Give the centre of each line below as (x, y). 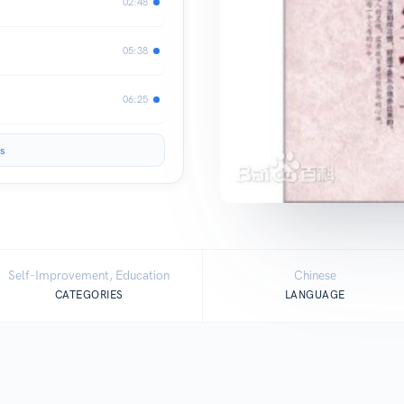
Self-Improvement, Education (89, 275)
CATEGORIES (89, 294)
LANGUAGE (315, 294)
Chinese (315, 275)
